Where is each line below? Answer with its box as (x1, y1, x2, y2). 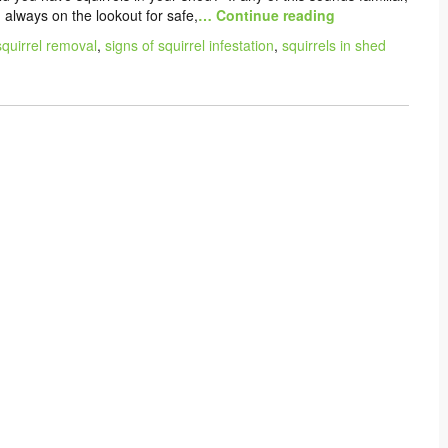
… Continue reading (198, 4, 335, 25)
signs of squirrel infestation (105, 34, 274, 55)
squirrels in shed (282, 34, 386, 55)
